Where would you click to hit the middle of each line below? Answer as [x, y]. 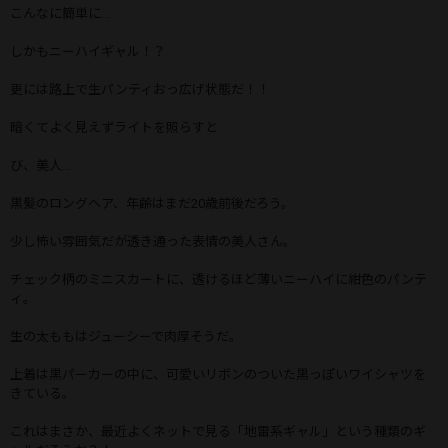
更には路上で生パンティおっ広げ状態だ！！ [140, 89]
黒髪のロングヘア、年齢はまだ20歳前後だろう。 [152, 203]
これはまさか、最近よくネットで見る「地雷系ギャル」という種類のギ [218, 431]
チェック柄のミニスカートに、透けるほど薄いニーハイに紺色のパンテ [218, 279]
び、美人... [40, 165]
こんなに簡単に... [60, 13]
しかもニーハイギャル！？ [88, 51]
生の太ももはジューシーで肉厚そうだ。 [126, 336]
